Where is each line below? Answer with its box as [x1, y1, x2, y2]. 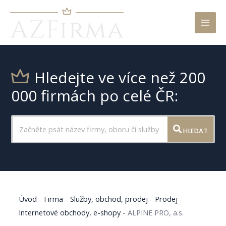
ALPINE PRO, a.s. [128, 207, 184, 217]
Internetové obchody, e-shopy [19, 207, 121, 217]
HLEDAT [181, 126, 208, 135]
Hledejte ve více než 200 [34, 67, 206, 88]
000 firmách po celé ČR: [11, 85, 179, 106]
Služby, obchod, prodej [70, 193, 148, 204]
